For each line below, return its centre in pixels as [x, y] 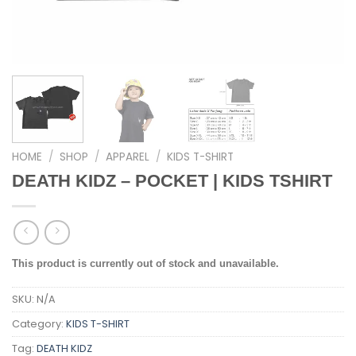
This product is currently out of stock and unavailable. [145, 264]
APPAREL [128, 157]
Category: [39, 324]
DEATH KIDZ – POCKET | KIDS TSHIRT [172, 180]
